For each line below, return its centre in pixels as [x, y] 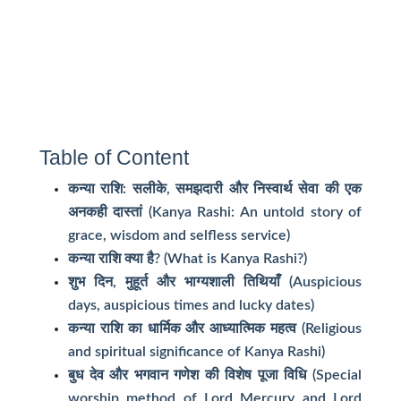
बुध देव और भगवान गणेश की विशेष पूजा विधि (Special [215, 375]
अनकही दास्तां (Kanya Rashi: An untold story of [215, 213]
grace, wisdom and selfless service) [179, 236]
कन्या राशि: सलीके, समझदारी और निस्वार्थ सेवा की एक [215, 189]
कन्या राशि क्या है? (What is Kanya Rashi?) [188, 259]
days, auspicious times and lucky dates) [191, 306]
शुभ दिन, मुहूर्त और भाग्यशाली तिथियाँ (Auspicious [215, 282]
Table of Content [114, 158]
